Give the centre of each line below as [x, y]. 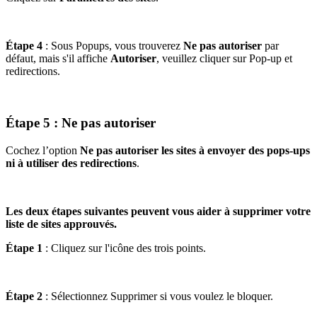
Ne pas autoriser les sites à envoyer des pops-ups [195, 150]
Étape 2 [24, 296]
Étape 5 [28, 123]
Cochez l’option [43, 150]
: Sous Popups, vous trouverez [113, 46]
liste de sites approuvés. [61, 224]
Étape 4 [24, 46]
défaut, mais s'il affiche [58, 59]
